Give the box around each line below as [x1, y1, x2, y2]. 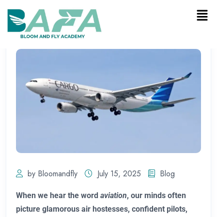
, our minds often [127, 190, 186, 200]
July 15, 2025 [97, 168, 141, 179]
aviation [100, 190, 127, 200]
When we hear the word [16, 190, 100, 200]
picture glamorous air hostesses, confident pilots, [16, 204, 187, 214]
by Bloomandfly [28, 168, 77, 179]
